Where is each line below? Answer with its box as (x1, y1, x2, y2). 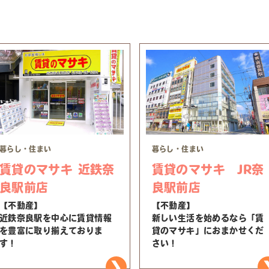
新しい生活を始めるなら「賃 (151, 214, 264, 223)
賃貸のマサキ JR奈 (151, 163, 264, 176)
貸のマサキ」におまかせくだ (151, 226, 264, 235)
